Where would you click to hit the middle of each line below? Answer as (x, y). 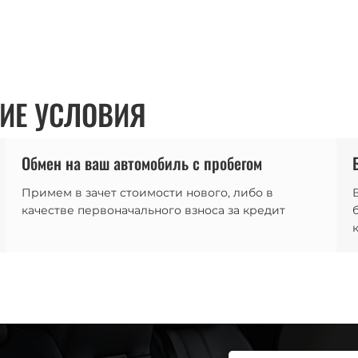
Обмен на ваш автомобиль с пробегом (142, 163)
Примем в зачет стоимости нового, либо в (148, 193)
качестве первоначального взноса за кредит (154, 210)
